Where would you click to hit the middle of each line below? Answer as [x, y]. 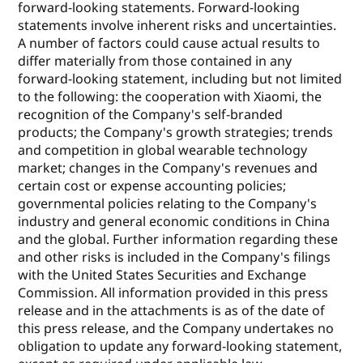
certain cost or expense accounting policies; [152, 186]
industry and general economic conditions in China [174, 222]
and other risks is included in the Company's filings [175, 257]
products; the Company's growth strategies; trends [176, 132]
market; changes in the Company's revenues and [168, 168]
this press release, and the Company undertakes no [176, 329]
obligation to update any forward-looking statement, [180, 346]
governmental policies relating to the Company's [168, 204]
